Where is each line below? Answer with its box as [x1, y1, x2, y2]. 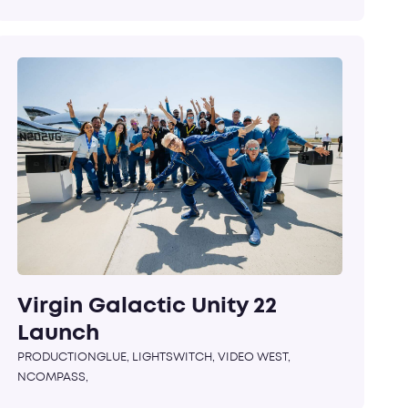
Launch [16, 323, 99, 343]
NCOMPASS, [16, 372, 88, 382]
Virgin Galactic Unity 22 [16, 296, 277, 316]
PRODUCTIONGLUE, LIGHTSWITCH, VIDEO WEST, [16, 352, 291, 362]
